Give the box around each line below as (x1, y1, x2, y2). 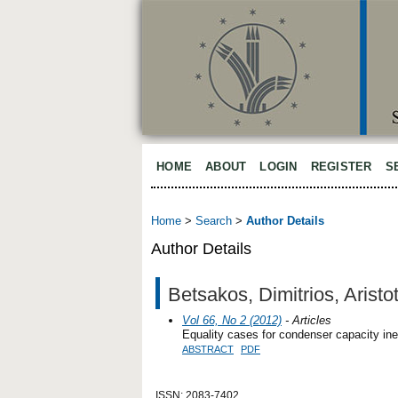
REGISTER (310, 160, 372, 173)
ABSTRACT (182, 343, 234, 354)
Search (195, 214, 232, 228)
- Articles (282, 313, 331, 327)
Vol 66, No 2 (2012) (182, 313, 282, 327)
